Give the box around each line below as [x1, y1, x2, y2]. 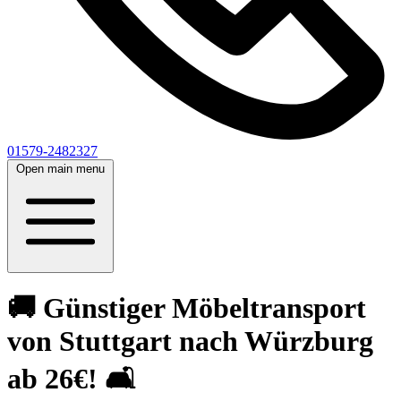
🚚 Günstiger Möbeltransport [7, 292, 366, 325]
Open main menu [16, 162, 105, 175]
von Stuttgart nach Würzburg [7, 325, 373, 358]
